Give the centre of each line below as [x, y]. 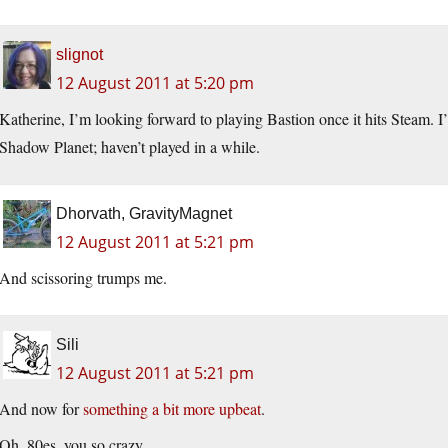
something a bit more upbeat [172, 409]
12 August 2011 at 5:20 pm [155, 83]
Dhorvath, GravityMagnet [144, 214]
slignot [79, 55]
